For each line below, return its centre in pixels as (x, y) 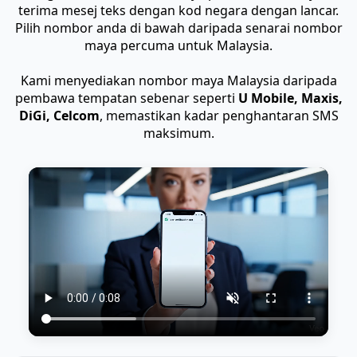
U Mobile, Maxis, (290, 98)
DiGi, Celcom (59, 116)
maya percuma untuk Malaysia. (178, 45)
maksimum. (178, 133)
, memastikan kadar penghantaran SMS (219, 116)
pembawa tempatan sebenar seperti (126, 98)
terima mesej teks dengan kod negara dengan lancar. (178, 10)
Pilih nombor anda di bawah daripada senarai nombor (178, 28)
